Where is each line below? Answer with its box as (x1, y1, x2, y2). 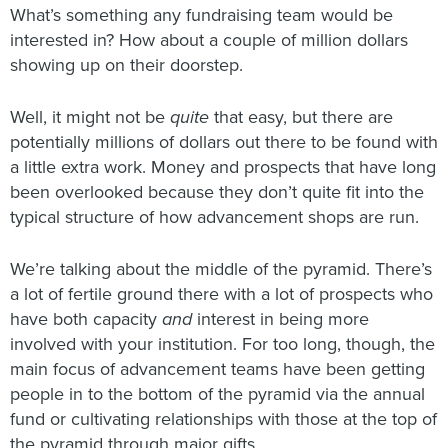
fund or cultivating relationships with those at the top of (10, 408, 437, 430)
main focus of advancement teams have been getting (10, 358, 425, 380)
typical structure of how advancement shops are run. (10, 206, 424, 228)
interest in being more (192, 308, 369, 330)
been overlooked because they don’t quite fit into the (10, 181, 424, 203)
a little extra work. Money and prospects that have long (10, 156, 436, 178)
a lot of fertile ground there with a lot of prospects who (10, 283, 433, 305)
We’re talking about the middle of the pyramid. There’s (10, 258, 432, 280)
